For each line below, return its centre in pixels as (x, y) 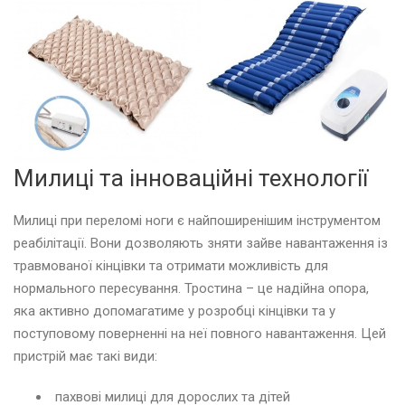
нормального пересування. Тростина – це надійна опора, (191, 289)
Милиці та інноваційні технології (191, 179)
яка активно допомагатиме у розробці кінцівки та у (174, 311)
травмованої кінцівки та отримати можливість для (171, 266)
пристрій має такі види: (85, 357)
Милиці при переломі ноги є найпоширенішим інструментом (197, 221)
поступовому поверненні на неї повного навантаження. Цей (200, 334)
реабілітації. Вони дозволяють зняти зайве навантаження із (201, 244)
